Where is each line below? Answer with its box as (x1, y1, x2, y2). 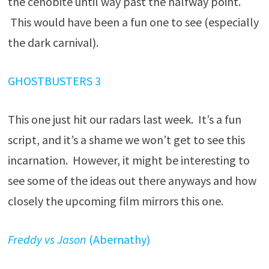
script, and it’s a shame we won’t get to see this (7, 132, 245, 147)
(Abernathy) (86, 232, 150, 247)
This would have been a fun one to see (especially (7, 14, 259, 29)
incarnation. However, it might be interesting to (7, 153, 250, 168)
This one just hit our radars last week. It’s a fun (7, 112, 241, 127)
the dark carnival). (7, 35, 98, 50)
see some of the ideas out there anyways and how (7, 173, 256, 188)
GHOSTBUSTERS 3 (7, 73, 101, 88)
